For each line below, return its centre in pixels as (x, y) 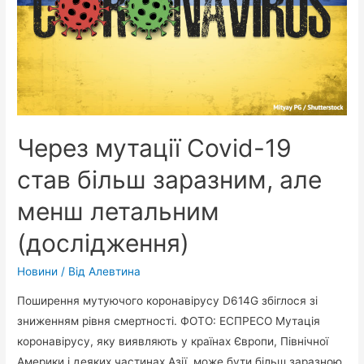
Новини (38, 271)
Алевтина (115, 271)
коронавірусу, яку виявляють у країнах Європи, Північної (173, 341)
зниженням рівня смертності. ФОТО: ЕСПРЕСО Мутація (169, 321)
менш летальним (119, 211)
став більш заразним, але (170, 179)
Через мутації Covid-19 (155, 147)
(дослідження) (104, 243)
